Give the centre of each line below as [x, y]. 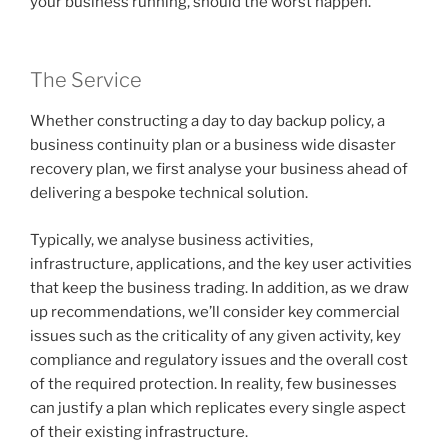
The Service [86, 80]
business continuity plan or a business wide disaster [213, 145]
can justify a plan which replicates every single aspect [218, 407]
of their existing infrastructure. [139, 431]
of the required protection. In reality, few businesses [213, 383]
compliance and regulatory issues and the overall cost [219, 359]
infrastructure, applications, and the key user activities [221, 263]
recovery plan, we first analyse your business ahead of [219, 169]
